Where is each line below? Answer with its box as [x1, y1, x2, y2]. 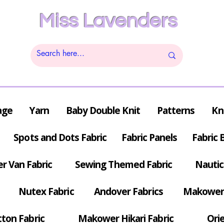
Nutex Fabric [18, 185, 74, 198]
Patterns [156, 104, 195, 117]
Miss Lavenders [38, 11, 177, 31]
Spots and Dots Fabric [13, 131, 107, 144]
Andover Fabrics [93, 185, 163, 198]
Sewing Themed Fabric [75, 158, 172, 171]
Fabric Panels [121, 131, 177, 144]
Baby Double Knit [65, 104, 140, 117]
